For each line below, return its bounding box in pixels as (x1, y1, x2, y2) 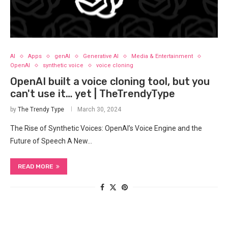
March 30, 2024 (77, 106, 121, 113)
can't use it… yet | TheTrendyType (10, 88, 175, 100)
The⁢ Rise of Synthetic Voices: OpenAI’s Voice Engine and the (10, 124, 202, 132)
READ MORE (18, 163, 53, 170)
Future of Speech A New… (10, 137, 92, 145)
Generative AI (83, 53, 119, 60)
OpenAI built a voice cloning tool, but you (10, 75, 210, 88)
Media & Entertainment (131, 53, 193, 60)
